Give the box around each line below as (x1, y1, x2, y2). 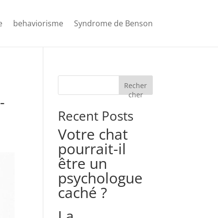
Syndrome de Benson (73, 18, 153, 29)
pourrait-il (58, 139, 127, 159)
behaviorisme (13, 18, 63, 29)
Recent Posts (58, 107, 134, 125)
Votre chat (58, 124, 128, 144)
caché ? (58, 182, 108, 202)
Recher (124, 80, 147, 90)
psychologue (58, 168, 143, 188)
